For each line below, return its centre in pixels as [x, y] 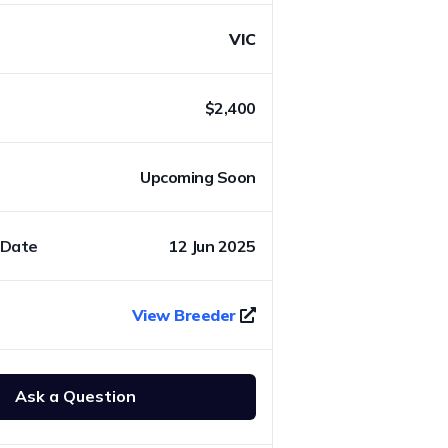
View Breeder [183, 314]
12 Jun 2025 [212, 245]
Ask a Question [75, 396]
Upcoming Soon [198, 176]
